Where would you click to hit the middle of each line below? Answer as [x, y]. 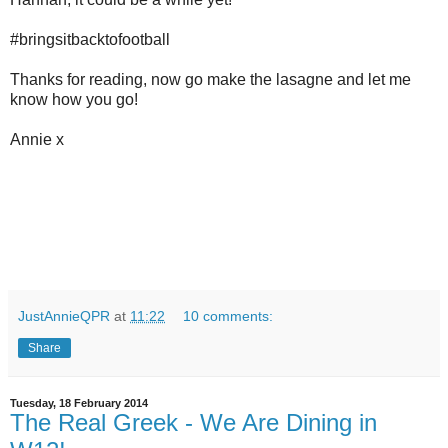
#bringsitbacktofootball [90, 39]
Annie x [37, 139]
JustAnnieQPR [64, 315]
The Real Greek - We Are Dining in [193, 422]
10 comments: [228, 315]
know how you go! [74, 99]
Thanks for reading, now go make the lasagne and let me [210, 79]
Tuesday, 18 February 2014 [79, 402]
